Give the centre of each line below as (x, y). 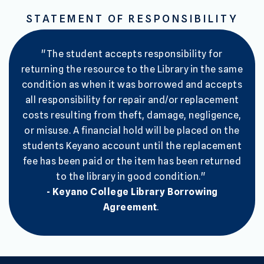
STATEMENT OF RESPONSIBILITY (132, 18)
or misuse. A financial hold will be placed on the (132, 130)
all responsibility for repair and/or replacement (132, 100)
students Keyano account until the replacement (132, 146)
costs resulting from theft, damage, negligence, (132, 115)
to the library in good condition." (132, 176)
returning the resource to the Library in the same (132, 69)
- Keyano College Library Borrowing (132, 192)
